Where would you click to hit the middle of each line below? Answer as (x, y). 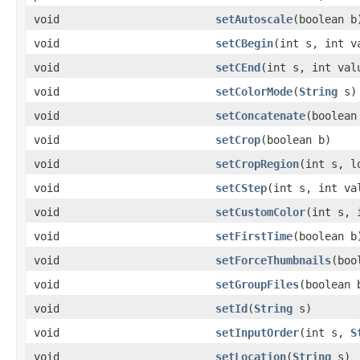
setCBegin (244, 43)
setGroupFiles (257, 284)
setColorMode (254, 91)
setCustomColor (260, 212)
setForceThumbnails (273, 260)
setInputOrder (257, 332)
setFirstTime (254, 236)
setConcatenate (260, 115)
